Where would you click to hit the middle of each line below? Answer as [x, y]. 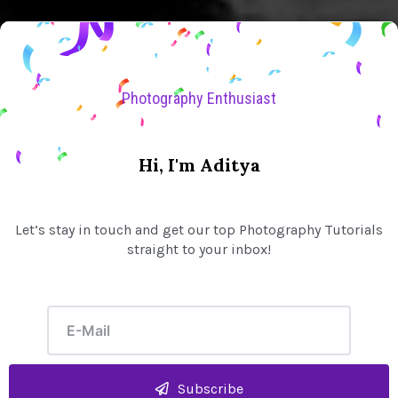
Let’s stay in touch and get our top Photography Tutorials [199, 230]
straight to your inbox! [199, 249]
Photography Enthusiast [199, 98]
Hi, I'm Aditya [199, 165]
